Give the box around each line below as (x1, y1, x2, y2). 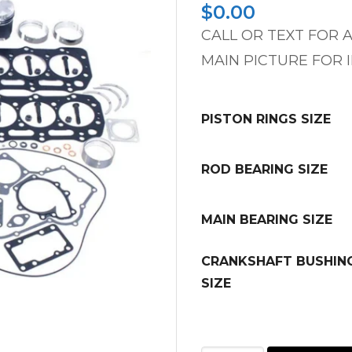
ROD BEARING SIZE (201, 162, 328, 177)
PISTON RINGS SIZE (201, 112, 331, 126)
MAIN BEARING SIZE (201, 212, 332, 227)
